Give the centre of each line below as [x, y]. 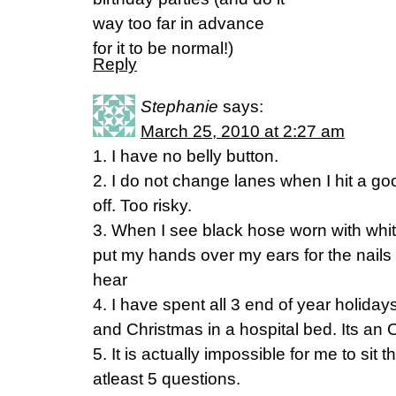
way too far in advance [179, 23]
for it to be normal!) [163, 48]
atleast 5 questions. [167, 379]
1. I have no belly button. [186, 156]
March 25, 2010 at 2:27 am [243, 131]
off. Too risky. [142, 206]
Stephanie [179, 107]
